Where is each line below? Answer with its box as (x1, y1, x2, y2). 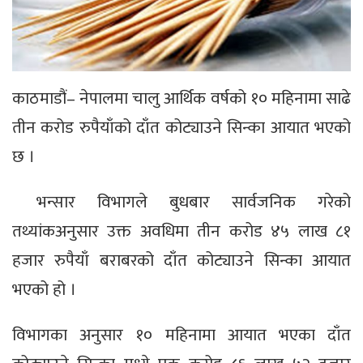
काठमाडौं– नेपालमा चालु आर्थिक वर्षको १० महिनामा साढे (12, 83, 351, 113)
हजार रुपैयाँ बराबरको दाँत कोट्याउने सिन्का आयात (12, 246, 351, 275)
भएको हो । (12, 275, 76, 304)
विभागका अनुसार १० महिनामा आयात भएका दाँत (12, 320, 351, 349)
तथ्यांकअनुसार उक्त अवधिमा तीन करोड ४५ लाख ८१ (12, 216, 351, 246)
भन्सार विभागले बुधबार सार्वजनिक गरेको (36, 187, 351, 216)
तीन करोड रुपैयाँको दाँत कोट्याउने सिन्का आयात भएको (12, 113, 351, 142)
